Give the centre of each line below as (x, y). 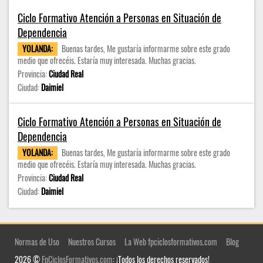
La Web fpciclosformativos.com (171, 242)
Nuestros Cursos (92, 242)
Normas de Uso (37, 242)
